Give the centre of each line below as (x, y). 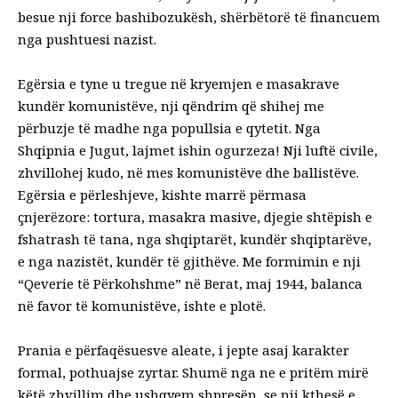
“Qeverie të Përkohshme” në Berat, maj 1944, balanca (190, 283)
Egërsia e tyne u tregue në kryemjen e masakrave (179, 83)
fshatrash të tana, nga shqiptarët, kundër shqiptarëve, (195, 239)
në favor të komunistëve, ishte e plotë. (142, 305)
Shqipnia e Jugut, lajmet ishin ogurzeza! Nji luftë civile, (198, 150)
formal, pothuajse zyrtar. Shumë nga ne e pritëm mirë (193, 372)
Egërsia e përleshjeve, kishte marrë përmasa (162, 194)
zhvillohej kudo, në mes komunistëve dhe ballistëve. (188, 172)
